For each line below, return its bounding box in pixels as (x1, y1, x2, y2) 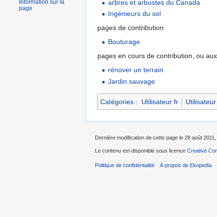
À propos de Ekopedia (160, 162, 212, 168)
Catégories (100, 97, 134, 106)
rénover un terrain (108, 66, 164, 74)
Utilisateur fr (141, 97, 178, 106)
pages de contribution (97, 24, 164, 32)
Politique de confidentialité (95, 162, 155, 168)
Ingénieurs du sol (108, 10, 161, 18)
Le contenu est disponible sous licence (95, 147, 187, 154)
